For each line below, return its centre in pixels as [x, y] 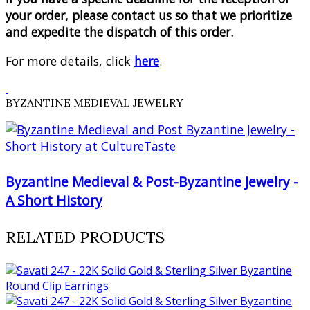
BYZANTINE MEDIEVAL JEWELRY [94, 102]
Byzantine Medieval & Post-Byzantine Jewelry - [152, 181]
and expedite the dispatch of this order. [119, 32]
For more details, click [70, 61]
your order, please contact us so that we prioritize [149, 16]
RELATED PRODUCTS [85, 237]
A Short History [54, 200]
